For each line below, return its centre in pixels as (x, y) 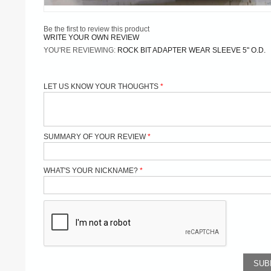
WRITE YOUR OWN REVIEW (91, 37)
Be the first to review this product (96, 29)
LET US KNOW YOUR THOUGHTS (101, 86)
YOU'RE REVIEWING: (80, 50)
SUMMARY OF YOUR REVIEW (95, 136)
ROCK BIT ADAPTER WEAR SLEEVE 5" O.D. (191, 50)
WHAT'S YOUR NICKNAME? (91, 170)
